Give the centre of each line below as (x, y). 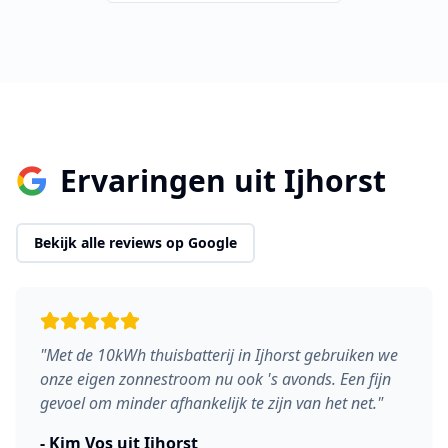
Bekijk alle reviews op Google (135, 242)
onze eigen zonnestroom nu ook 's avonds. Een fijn (215, 379)
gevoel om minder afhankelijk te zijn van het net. (208, 403)
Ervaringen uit (172, 180)
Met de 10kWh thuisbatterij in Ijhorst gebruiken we (222, 355)
